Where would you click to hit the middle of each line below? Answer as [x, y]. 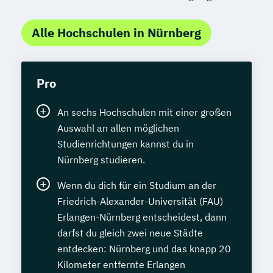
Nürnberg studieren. [101, 160]
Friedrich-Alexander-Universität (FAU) [140, 201]
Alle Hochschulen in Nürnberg [116, 33]
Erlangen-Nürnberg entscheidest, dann [142, 217]
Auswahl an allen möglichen [118, 128]
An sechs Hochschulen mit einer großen [144, 112]
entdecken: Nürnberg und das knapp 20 [144, 249]
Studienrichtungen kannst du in [126, 144]
